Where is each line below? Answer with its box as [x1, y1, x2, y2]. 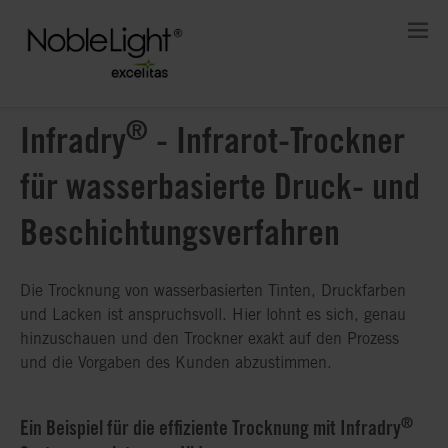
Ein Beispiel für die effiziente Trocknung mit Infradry [20, 416, 401, 440]
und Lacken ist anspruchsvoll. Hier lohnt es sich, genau [20, 305, 406, 324]
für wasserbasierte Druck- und [20, 164, 420, 207]
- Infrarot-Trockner [148, 118, 405, 161]
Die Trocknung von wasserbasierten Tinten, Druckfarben [20, 281, 406, 300]
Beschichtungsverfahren [20, 210, 340, 253]
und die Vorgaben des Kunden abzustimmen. [20, 353, 332, 372]
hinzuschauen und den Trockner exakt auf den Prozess [20, 329, 399, 348]
